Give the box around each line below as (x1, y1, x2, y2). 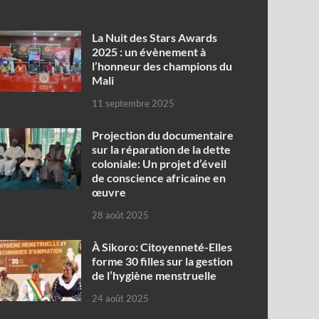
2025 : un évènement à (92, 45, 206, 59)
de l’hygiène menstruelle (92, 268, 217, 282)
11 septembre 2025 (92, 98, 175, 110)
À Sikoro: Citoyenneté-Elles (92, 239, 233, 253)
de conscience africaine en (92, 171, 226, 185)
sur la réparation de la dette (92, 142, 231, 157)
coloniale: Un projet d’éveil (92, 157, 227, 171)
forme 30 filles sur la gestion (92, 253, 234, 268)
